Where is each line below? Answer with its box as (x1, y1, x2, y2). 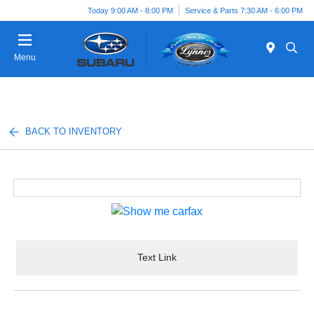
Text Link (137, 252, 177, 264)
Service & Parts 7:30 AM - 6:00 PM (185, 6, 303, 15)
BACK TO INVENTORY (25, 126, 123, 137)
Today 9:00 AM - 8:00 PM (88, 6, 173, 15)
